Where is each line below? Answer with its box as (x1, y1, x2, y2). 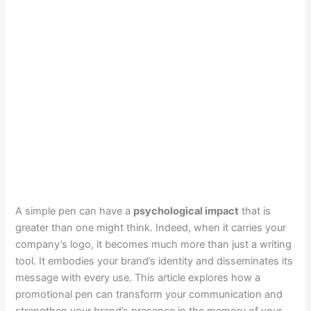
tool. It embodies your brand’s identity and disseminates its (15, 254, 294, 267)
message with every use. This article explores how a (15, 271, 261, 284)
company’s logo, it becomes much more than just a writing (15, 237, 292, 251)
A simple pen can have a (15, 204, 134, 217)
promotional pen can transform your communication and (15, 287, 283, 301)
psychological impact (133, 204, 239, 217)
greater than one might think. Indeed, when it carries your (15, 221, 287, 234)
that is (239, 204, 271, 217)
